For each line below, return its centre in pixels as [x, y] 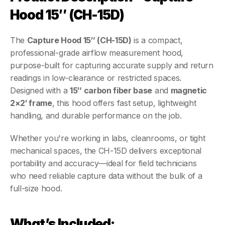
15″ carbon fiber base [111, 90]
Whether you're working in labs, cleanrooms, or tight [108, 138]
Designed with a [40, 90]
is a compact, [157, 40]
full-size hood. [36, 188]
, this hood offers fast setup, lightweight [124, 103]
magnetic [189, 90]
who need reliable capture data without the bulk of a [106, 176]
